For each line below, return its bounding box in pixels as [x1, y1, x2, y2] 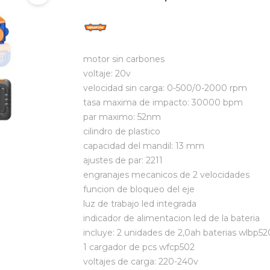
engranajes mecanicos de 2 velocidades [83, 169, 250, 180]
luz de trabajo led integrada [83, 198, 196, 209]
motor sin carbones [83, 54, 165, 64]
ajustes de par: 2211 [83, 155, 163, 166]
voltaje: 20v [83, 68, 131, 79]
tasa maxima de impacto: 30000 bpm [83, 97, 243, 108]
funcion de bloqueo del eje [83, 184, 195, 195]
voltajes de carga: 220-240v [83, 256, 198, 267]
